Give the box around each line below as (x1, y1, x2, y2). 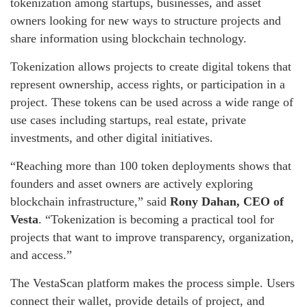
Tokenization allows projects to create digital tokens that (10, 60, 291, 74)
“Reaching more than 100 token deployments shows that (10, 159, 291, 173)
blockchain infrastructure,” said (10, 195, 170, 209)
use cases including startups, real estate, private (10, 113, 246, 127)
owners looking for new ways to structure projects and (10, 14, 281, 28)
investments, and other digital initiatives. (10, 131, 213, 145)
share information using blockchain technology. (10, 32, 247, 46)
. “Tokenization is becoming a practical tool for (38, 212, 274, 227)
